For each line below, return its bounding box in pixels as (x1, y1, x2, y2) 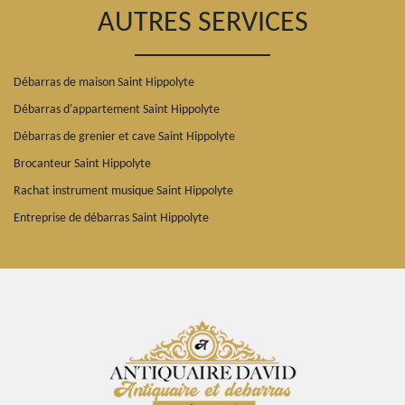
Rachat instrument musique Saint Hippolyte (14, 184, 233, 198)
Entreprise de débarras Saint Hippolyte (14, 211, 209, 225)
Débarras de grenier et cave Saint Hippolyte (14, 129, 235, 144)
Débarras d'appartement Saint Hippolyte (14, 102, 220, 117)
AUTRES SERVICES (97, 8, 308, 38)
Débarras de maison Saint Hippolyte (14, 75, 194, 89)
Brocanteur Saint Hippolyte (14, 156, 151, 171)
